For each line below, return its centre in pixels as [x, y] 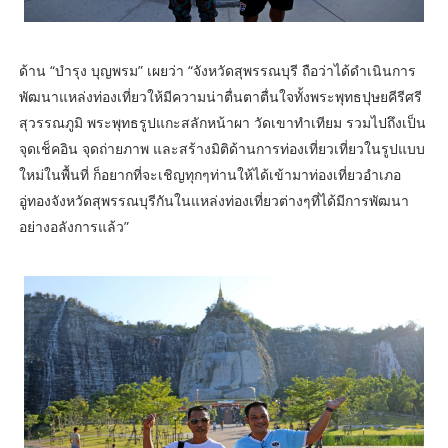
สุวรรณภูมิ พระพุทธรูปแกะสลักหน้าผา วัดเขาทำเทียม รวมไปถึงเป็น [222, 123]
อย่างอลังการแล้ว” [73, 227]
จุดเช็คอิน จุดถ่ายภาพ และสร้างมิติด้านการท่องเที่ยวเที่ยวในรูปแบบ [221, 149]
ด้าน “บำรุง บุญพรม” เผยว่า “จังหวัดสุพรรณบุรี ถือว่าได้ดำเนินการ [217, 71]
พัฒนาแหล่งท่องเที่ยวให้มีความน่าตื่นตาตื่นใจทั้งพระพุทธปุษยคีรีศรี [220, 97]
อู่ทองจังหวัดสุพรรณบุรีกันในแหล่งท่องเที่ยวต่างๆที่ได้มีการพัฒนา [213, 201]
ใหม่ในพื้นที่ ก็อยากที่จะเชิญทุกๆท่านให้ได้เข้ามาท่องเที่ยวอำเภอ [209, 175]
